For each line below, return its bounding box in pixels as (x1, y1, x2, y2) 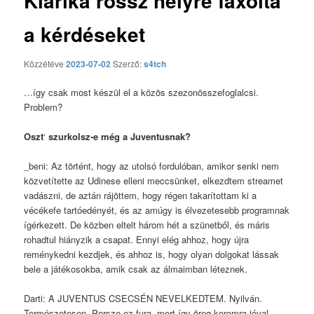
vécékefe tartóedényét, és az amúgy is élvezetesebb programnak (24, 203, 290, 217)
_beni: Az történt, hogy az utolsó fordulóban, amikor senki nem (24, 158, 280, 172)
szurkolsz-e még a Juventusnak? (46, 129, 191, 143)
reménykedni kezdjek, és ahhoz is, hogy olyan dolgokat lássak (24, 247, 280, 261)
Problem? (24, 100, 63, 114)
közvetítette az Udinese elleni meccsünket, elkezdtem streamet (24, 173, 284, 187)
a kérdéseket (24, 20, 146, 49)
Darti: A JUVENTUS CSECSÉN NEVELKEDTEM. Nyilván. (24, 292, 263, 305)
